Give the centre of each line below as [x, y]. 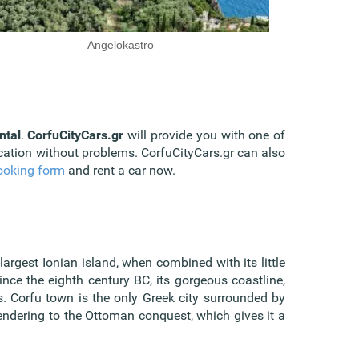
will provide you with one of [205, 135]
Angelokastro [120, 45]
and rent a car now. [120, 171]
